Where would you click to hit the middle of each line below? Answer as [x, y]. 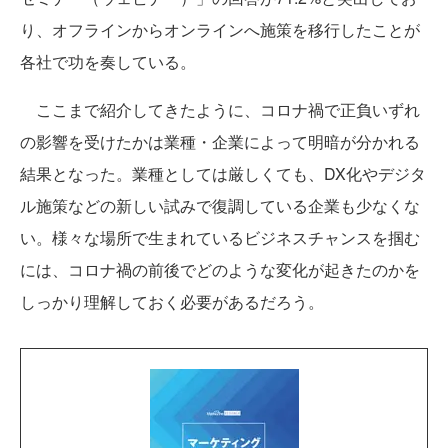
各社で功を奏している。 [108, 62]
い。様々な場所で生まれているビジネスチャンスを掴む [220, 238]
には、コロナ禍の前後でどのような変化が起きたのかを [220, 270]
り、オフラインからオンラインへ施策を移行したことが [220, 30]
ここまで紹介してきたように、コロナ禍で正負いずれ [220, 110]
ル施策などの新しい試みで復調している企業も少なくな [220, 206]
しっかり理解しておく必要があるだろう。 [172, 302]
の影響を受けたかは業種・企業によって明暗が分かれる [220, 142]
